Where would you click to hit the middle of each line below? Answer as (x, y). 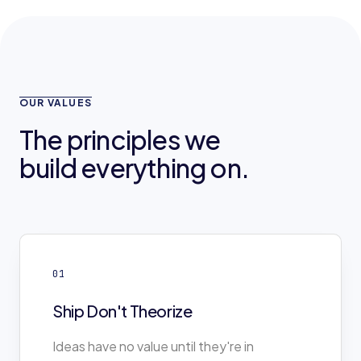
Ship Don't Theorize (122, 311)
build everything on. (134, 168)
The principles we (120, 139)
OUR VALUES (56, 103)
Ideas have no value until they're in (153, 346)
